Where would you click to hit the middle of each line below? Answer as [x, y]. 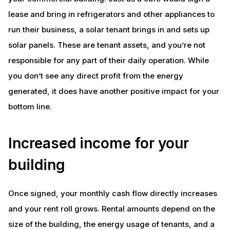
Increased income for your [98, 143]
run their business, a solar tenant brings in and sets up [109, 29]
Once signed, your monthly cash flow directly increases [112, 193]
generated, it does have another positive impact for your [113, 91]
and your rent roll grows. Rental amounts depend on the [111, 208]
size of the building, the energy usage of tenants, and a [111, 224]
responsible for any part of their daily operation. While [108, 60]
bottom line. [30, 106]
